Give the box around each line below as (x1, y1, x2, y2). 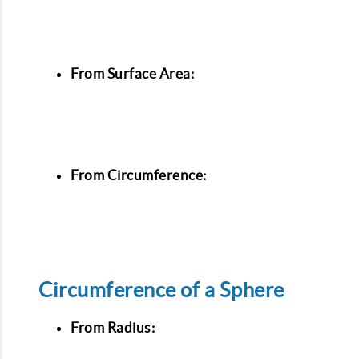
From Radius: (71, 320, 155, 336)
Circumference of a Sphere (38, 279, 284, 302)
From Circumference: (71, 167, 207, 183)
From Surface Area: (71, 65, 194, 81)
